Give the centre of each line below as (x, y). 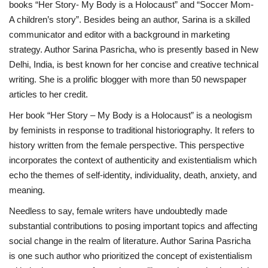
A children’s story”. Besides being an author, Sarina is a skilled (130, 19)
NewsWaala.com (46, 57)
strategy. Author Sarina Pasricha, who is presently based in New (134, 49)
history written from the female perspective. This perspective (127, 145)
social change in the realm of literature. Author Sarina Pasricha (130, 240)
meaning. (27, 190)
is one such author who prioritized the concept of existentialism (131, 255)
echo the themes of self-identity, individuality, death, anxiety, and (133, 175)
